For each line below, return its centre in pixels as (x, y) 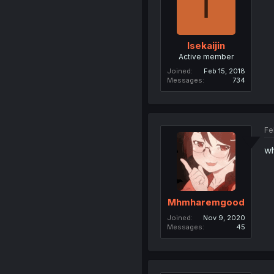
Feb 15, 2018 (224, 71)
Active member (206, 57)
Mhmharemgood (206, 202)
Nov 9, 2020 (224, 217)
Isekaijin (206, 46)
